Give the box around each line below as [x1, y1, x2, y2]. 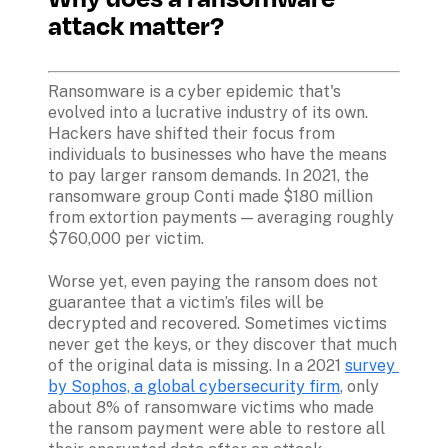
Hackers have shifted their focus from [48, 124, 335, 144]
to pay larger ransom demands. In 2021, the [48, 166, 369, 186]
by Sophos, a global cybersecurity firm [48, 376, 340, 396]
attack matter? [48, 6, 224, 45]
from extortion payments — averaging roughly [48, 208, 394, 228]
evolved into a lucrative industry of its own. [48, 103, 368, 123]
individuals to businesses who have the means [48, 145, 387, 165]
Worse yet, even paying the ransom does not [48, 271, 378, 291]
